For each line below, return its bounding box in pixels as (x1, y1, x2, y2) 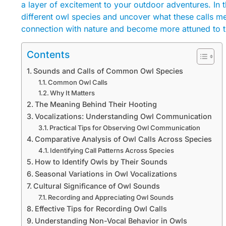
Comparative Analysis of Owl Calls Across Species (34, 134, 212, 143)
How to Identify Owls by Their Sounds (34, 157, 167, 166)
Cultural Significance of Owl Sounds (33, 181, 160, 190)
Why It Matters (50, 88, 95, 97)
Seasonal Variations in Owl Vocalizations (34, 169, 177, 178)
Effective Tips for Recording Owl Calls (34, 204, 167, 213)
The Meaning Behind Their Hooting (34, 99, 157, 108)
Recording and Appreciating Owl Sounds (48, 193, 174, 201)
